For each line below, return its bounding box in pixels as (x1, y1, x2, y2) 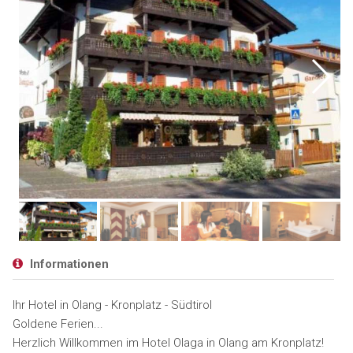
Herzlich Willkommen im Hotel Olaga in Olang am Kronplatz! (12, 336, 324, 350)
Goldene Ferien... (12, 317, 103, 331)
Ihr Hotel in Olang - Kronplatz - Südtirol (12, 298, 212, 312)
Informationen (26, 257, 109, 271)
